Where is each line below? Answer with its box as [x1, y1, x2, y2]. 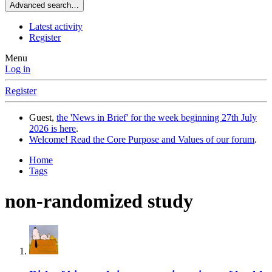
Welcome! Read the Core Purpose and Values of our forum [29, 134, 254, 145]
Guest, [29, 112, 56, 123]
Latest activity [29, 21, 83, 32]
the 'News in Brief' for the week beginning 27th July [56, 112, 257, 123]
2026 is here [29, 123, 76, 134]
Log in [5, 64, 30, 75]
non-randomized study [5, 189, 193, 212]
